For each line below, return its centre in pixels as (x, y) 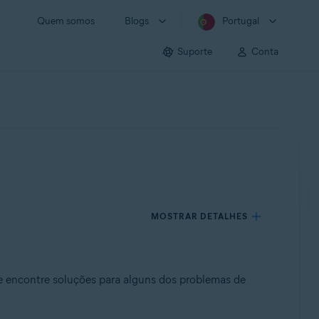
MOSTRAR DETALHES (200, 216)
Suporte (195, 51)
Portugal (241, 21)
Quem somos (66, 21)
